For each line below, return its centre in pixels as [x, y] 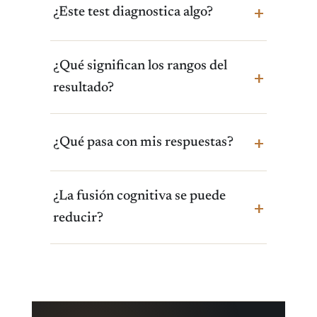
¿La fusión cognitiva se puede [139, 196]
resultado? [83, 88]
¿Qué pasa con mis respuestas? [143, 142]
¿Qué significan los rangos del [140, 66]
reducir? [78, 218]
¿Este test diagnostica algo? [133, 12]
